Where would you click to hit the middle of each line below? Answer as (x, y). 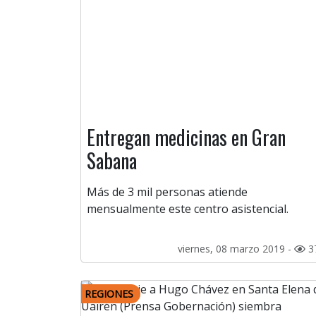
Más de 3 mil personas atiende (167, 192)
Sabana (112, 161)
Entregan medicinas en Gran (186, 138)
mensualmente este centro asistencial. (188, 209)
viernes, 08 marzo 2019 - (236, 249)
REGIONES (109, 294)
